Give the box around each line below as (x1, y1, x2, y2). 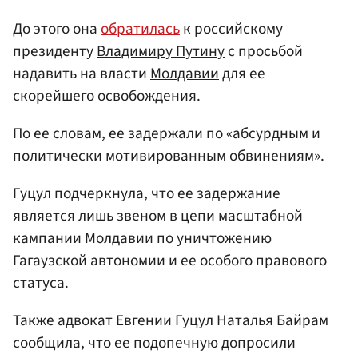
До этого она (13, 17, 101, 40)
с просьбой (225, 39, 303, 62)
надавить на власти (13, 62, 150, 85)
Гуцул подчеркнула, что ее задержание (13, 182, 280, 205)
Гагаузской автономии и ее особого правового (13, 249, 327, 272)
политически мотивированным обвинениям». (13, 145, 324, 168)
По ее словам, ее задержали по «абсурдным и (13, 122, 320, 145)
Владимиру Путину (97, 39, 225, 62)
